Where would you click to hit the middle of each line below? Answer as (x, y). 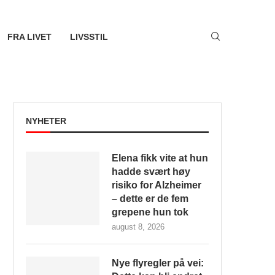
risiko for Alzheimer (157, 185)
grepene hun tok (150, 212)
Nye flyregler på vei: (158, 263)
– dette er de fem (150, 199)
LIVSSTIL (89, 37)
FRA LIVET (29, 37)
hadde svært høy (151, 172)
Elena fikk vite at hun (160, 158)
